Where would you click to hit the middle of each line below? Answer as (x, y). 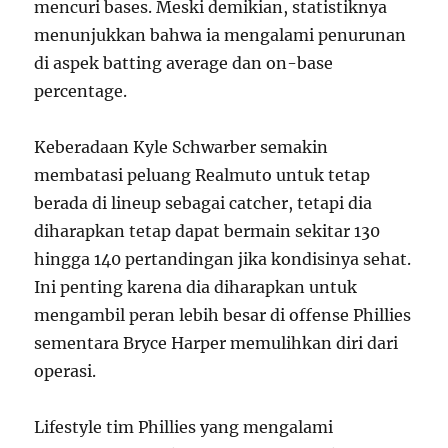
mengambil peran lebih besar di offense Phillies (223, 315)
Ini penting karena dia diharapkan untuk (196, 287)
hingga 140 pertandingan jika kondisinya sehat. (223, 259)
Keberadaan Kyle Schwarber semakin (181, 147)
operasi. (65, 371)
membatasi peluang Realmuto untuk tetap (202, 175)
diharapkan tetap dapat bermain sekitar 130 (207, 231)
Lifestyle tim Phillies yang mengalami (184, 427)
